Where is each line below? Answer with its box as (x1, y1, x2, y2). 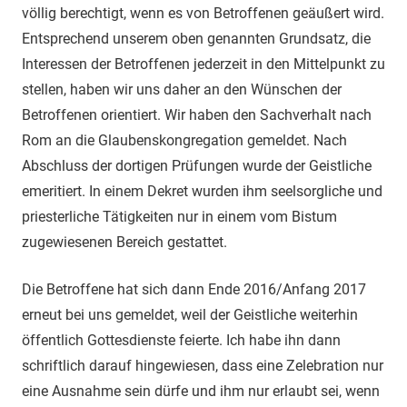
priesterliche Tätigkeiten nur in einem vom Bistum (22, 207, 337, 225)
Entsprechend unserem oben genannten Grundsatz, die (22, 29, 371, 47)
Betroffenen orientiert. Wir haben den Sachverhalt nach (22, 105, 372, 124)
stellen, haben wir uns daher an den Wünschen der (22, 80, 342, 98)
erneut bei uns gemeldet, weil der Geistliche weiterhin (22, 305, 358, 323)
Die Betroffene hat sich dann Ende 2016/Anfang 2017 (22, 280, 366, 298)
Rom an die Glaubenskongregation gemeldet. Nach (22, 131, 347, 149)
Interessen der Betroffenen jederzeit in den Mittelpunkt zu (22, 55, 385, 73)
